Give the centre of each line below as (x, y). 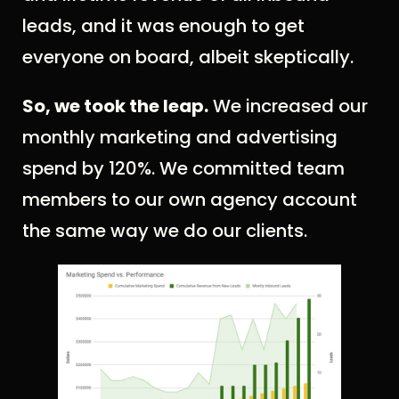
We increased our (288, 106)
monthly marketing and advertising (180, 138)
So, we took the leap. (115, 106)
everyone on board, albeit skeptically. (188, 57)
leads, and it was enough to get (163, 26)
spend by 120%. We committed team (183, 169)
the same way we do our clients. (165, 231)
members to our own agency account (190, 200)
